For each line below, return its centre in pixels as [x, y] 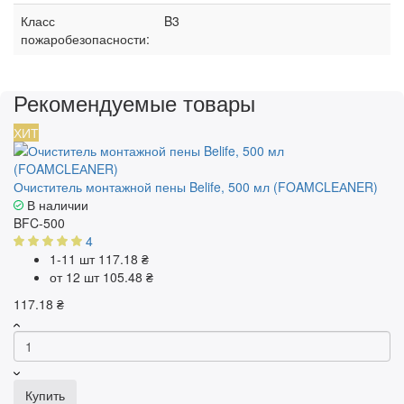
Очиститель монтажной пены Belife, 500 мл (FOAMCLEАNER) [196, 187]
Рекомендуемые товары [134, 103]
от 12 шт [76, 277]
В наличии [56, 205]
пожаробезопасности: [85, 39]
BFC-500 [39, 223]
